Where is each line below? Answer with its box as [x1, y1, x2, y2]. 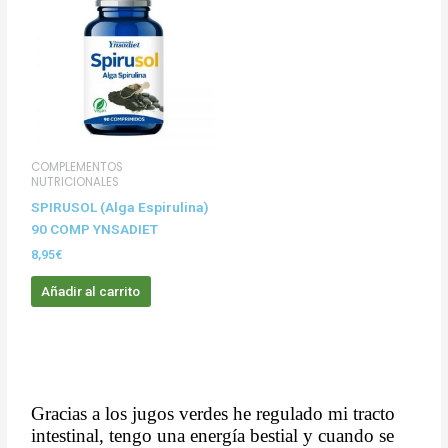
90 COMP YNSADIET [31, 221, 159, 238]
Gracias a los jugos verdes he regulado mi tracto [31, 403, 396, 425]
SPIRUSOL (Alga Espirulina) [31, 199, 210, 216]
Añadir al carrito [41, 282, 141, 299]
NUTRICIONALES [31, 174, 120, 191]
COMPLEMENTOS [31, 159, 124, 176]
